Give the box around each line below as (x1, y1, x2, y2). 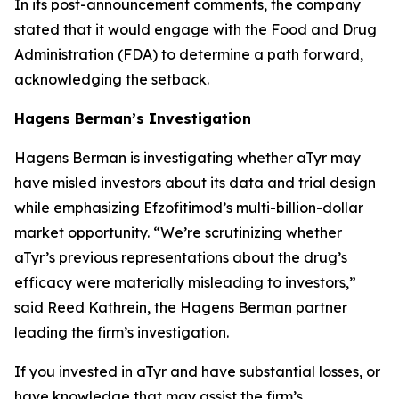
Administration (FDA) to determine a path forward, (14, 45, 363, 63)
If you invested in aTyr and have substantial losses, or (14, 362, 380, 380)
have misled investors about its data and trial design (14, 174, 376, 191)
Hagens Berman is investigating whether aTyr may (14, 149, 361, 167)
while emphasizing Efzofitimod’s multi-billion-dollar (14, 199, 363, 216)
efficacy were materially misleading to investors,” (14, 273, 356, 291)
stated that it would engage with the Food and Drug (14, 20, 377, 38)
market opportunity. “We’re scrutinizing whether (14, 224, 342, 241)
